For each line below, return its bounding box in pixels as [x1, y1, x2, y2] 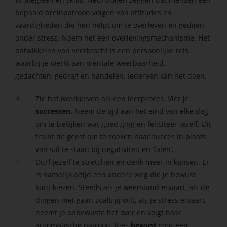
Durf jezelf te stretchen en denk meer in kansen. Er [35, 157, 210, 167]
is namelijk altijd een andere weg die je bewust [35, 169, 196, 179]
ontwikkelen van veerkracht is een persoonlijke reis [15, 45, 188, 55]
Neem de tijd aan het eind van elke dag [74, 106, 209, 116]
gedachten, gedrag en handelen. [15, 70, 128, 81]
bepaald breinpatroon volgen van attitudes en [15, 7, 172, 17]
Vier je [168, 93, 190, 103]
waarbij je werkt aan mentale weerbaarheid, [15, 58, 165, 68]
